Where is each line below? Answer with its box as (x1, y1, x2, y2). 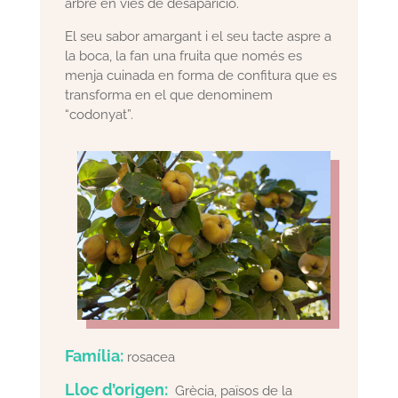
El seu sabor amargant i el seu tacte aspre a (65, 28, 332, 44)
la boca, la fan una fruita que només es (65, 48, 303, 64)
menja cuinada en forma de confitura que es (65, 68, 338, 84)
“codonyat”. (65, 107, 134, 123)
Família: (65, 346, 124, 365)
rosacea (123, 348, 176, 365)
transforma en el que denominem (65, 87, 274, 103)
